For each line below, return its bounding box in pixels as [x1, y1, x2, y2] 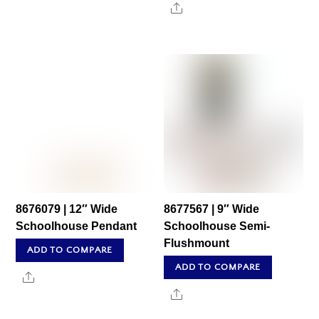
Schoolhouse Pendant [16, 220, 137, 233]
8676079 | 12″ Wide [16, 203, 118, 216]
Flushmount [164, 237, 230, 250]
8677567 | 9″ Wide [164, 203, 260, 216]
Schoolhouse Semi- [164, 220, 271, 233]
